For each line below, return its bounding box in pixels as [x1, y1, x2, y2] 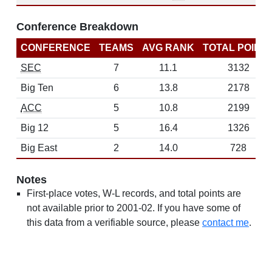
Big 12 [21, 123, 49, 133]
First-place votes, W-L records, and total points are [27, 188, 241, 199]
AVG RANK [142, 42, 194, 53]
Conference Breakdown [16, 21, 138, 33]
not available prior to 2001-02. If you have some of [27, 203, 240, 213]
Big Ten [21, 83, 53, 93]
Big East [21, 143, 57, 153]
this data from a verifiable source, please [27, 217, 202, 228]
